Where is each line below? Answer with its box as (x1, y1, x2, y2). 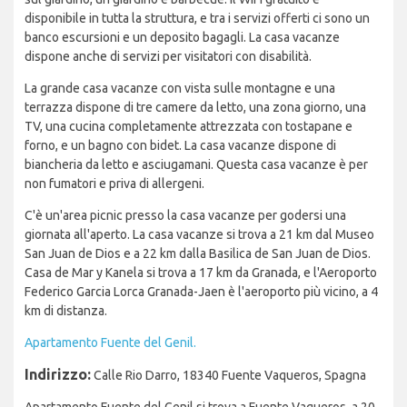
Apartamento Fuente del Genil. (25, 335, 196, 351)
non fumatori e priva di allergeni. (25, 176, 204, 192)
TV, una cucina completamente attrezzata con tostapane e (25, 119, 352, 134)
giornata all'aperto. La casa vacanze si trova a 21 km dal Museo (25, 227, 374, 243)
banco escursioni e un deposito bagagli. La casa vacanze (25, 30, 340, 45)
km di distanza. (25, 303, 107, 319)
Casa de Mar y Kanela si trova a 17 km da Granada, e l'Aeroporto (25, 265, 377, 281)
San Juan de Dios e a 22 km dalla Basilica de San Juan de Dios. (25, 246, 371, 262)
